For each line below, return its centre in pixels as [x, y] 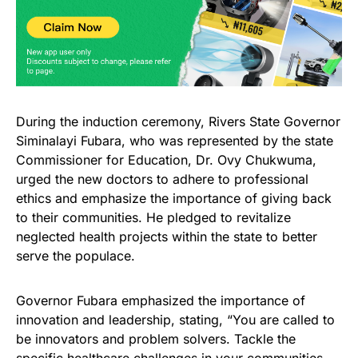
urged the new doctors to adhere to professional [162, 179]
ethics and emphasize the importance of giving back [174, 198]
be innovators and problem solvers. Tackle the [156, 338]
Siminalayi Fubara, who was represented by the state [175, 140]
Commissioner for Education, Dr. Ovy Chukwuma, [166, 159]
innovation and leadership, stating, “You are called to [175, 319]
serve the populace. [76, 255]
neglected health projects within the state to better [167, 236]
